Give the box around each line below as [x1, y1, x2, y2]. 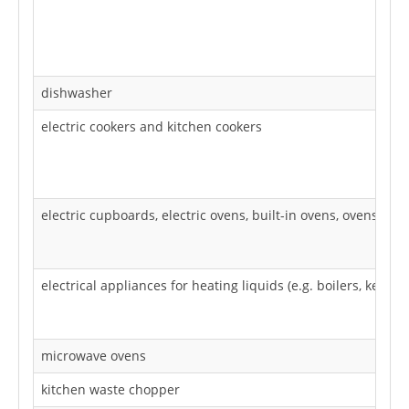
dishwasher [41, 83, 112, 101]
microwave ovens [41, 346, 146, 364]
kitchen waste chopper [41, 380, 180, 398]
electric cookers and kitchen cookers [41, 117, 262, 135]
